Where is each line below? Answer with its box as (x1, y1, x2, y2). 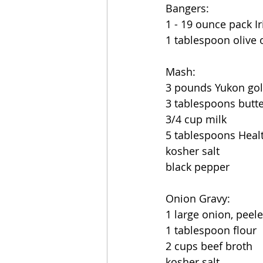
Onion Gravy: (166, 191, 230, 205)
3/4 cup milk (166, 112, 227, 126)
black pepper (166, 160, 230, 174)
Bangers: (166, 1, 209, 15)
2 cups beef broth (166, 239, 252, 253)
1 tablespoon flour (166, 223, 257, 237)
